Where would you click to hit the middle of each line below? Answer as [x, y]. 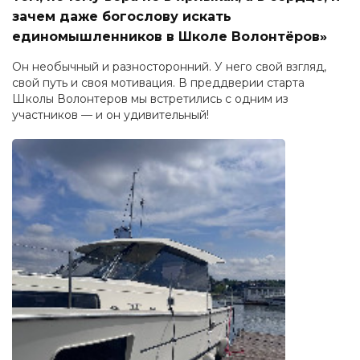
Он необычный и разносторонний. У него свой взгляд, [169, 67]
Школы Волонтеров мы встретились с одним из [150, 99]
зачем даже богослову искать [122, 17]
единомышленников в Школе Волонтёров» [170, 37]
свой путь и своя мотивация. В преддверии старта [158, 83]
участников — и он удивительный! [110, 115]
